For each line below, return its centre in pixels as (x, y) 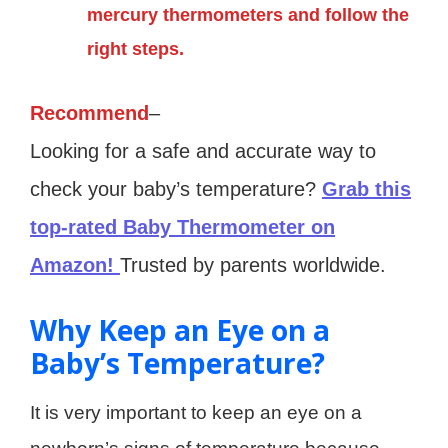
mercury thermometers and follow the (248, 14)
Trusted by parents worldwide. (253, 265)
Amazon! (75, 265)
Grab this (366, 189)
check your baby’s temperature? (176, 189)
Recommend (89, 113)
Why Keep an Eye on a (180, 330)
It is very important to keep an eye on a (196, 413)
